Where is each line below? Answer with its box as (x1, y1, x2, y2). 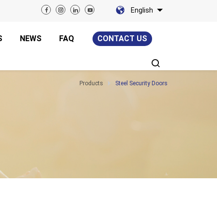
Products (79, 80, 103, 87)
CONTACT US (97, 34, 147, 43)
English (131, 6, 153, 14)
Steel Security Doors (115, 80, 168, 87)
